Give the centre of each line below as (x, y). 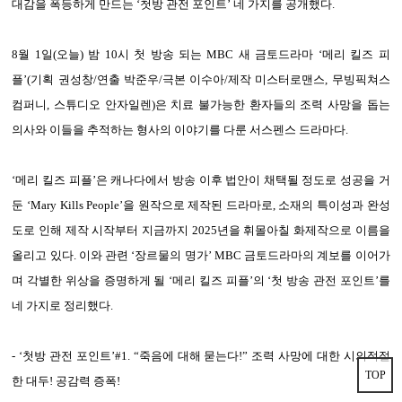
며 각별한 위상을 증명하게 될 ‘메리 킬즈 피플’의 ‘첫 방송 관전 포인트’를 (201, 281)
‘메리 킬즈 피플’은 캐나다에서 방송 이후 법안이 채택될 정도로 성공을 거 (201, 180)
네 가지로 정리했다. (63, 306)
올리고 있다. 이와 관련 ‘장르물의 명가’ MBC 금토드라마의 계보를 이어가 (201, 256)
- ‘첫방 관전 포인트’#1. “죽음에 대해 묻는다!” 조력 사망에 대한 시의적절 (201, 356)
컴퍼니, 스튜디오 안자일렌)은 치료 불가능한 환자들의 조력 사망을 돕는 (201, 105)
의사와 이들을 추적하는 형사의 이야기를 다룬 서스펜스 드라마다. (180, 130)
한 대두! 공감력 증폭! (66, 381)
